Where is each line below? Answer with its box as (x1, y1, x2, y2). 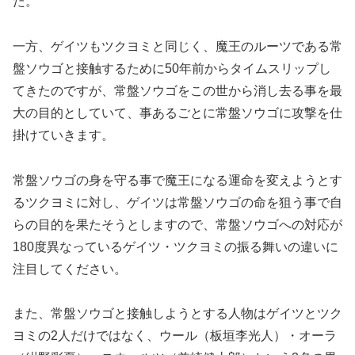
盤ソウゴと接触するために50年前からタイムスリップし (13, 61, 331, 75)
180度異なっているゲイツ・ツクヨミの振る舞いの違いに (13, 239, 338, 254)
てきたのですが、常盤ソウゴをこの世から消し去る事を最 (13, 83, 342, 97)
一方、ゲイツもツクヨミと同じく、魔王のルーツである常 (13, 39, 342, 53)
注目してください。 (13, 261, 127, 276)
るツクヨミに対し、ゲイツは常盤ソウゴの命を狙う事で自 (13, 195, 342, 209)
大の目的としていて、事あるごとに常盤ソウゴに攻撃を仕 (13, 105, 342, 120)
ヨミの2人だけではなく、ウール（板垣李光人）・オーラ (13, 329, 337, 343)
